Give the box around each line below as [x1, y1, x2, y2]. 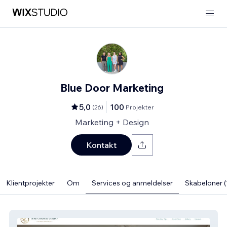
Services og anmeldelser [92, 178, 173, 187]
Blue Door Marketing [60, 81, 164, 94]
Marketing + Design [75, 117, 149, 127]
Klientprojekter [6, 178, 55, 187]
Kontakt [86, 140, 117, 150]
